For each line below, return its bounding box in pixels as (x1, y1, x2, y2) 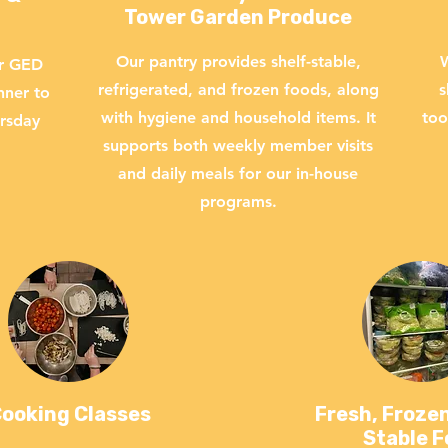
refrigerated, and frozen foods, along (97, 80, 379, 99)
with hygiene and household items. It (100, 108, 376, 127)
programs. (199, 192, 277, 211)
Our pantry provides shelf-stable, (115, 52, 361, 71)
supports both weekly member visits (103, 136, 373, 155)
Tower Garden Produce (124, 5, 352, 29)
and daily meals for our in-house (118, 164, 358, 183)
